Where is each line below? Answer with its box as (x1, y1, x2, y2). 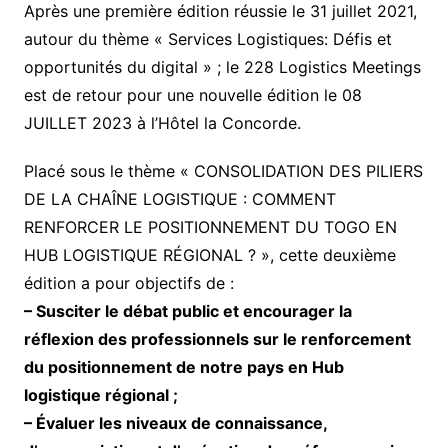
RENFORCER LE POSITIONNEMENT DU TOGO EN (23, 217, 397, 238)
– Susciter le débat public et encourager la (23, 301, 352, 322)
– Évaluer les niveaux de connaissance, (23, 413, 327, 434)
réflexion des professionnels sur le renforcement (23, 329, 411, 350)
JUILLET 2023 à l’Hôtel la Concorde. (23, 113, 301, 134)
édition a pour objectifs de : (23, 273, 234, 294)
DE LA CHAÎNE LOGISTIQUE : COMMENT (23, 189, 336, 210)
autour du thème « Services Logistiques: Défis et (23, 29, 392, 50)
